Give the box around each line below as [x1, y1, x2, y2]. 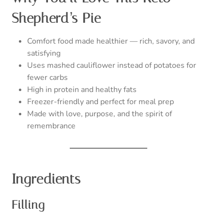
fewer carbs [27, 72, 68, 83]
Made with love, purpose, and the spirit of [27, 108, 172, 119]
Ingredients [12, 170, 81, 187]
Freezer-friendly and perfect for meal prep [27, 96, 174, 107]
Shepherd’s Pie [12, 10, 101, 26]
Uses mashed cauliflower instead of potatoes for [27, 60, 196, 71]
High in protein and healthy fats [27, 84, 137, 95]
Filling [12, 198, 45, 212]
